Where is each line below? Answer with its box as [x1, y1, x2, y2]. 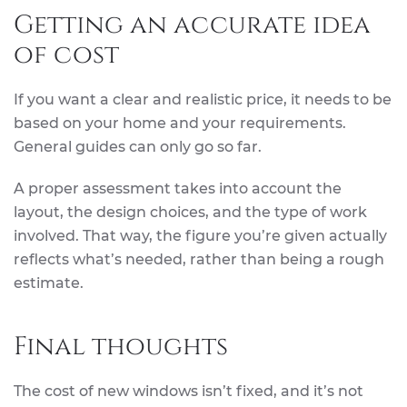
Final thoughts [14, 329, 228, 363]
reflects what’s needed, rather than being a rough [14, 250, 384, 268]
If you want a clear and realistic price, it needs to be [14, 90, 392, 108]
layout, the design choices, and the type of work [14, 203, 367, 221]
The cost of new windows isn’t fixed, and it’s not [14, 382, 363, 400]
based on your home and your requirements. [14, 114, 346, 132]
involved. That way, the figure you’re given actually [14, 226, 387, 244]
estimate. [14, 273, 84, 292]
